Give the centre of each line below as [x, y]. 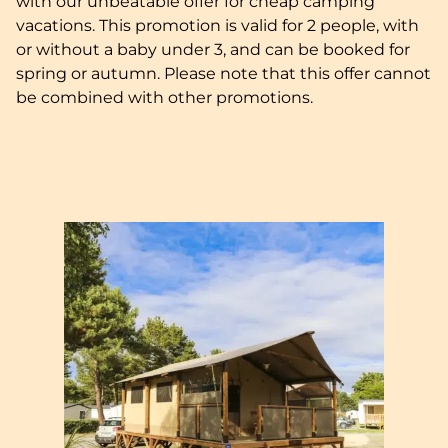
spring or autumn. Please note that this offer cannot [223, 73]
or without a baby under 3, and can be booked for [213, 49]
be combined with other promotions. [164, 97]
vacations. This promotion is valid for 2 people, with [217, 25]
